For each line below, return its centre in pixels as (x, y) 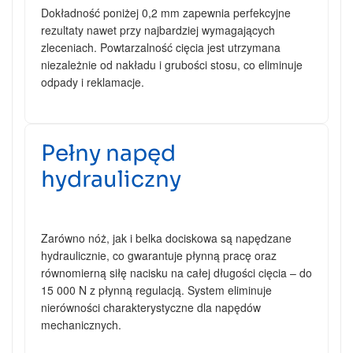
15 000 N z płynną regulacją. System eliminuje (156, 290)
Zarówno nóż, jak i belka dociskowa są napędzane (166, 238)
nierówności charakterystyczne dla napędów (151, 307)
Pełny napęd (108, 153)
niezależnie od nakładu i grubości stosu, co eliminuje (172, 64)
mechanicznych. (81, 324)
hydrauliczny (111, 179)
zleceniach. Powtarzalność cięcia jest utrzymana (161, 47)
